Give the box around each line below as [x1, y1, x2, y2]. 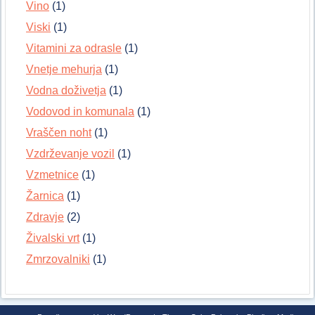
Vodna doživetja [26, 84, 106, 97]
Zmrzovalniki [26, 253, 90, 266]
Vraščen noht [26, 127, 91, 139]
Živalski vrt [26, 232, 79, 245]
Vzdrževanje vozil [26, 148, 115, 160]
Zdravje [26, 211, 64, 224]
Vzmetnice [26, 169, 79, 181]
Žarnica [26, 190, 64, 202]
